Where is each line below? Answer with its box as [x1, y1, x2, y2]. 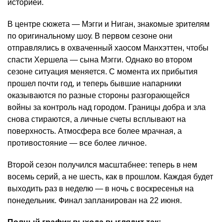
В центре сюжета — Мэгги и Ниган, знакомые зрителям [7, 20, 210, 29]
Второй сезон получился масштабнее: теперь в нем [7, 161, 197, 169]
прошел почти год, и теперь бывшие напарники [7, 79, 181, 88]
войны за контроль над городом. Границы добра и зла [7, 103, 206, 112]
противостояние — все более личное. [7, 139, 147, 148]
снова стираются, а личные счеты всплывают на [7, 115, 186, 124]
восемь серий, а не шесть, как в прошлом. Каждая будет [7, 172, 213, 181]
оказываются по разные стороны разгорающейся [7, 91, 190, 100]
